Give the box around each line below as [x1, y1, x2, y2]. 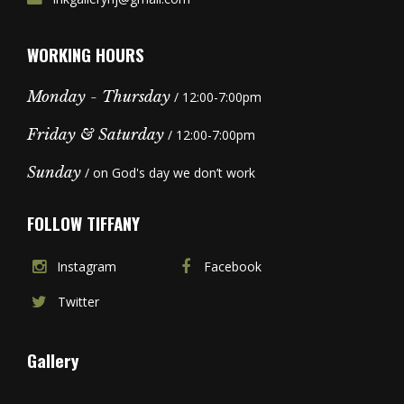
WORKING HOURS [27, 41, 144, 67]
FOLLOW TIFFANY [27, 209, 140, 235]
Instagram [57, 257, 116, 275]
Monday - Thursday [27, 87, 170, 106]
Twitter [58, 292, 99, 310]
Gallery [27, 346, 78, 372]
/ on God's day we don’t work [81, 163, 255, 181]
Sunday [27, 162, 81, 182]
